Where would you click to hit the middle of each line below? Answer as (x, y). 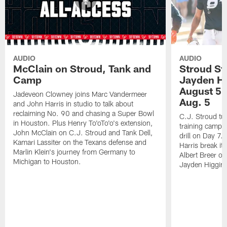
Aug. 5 (195, 102)
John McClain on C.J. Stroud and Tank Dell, (83, 133)
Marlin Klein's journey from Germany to (74, 152)
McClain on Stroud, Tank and (82, 69)
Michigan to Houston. (47, 162)
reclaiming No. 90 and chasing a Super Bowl (84, 113)
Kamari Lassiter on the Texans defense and (80, 142)
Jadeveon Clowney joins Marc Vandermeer (80, 94)
